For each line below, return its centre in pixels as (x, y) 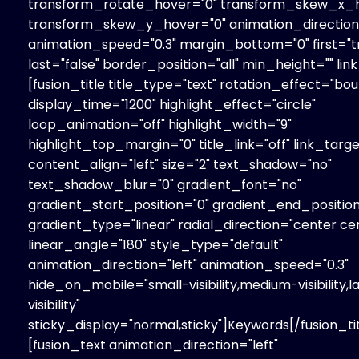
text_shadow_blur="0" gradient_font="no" (165, 184)
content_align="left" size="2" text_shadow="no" (180, 164)
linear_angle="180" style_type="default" (155, 244)
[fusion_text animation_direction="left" (153, 345)
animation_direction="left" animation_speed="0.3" (188, 264)
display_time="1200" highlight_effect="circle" (172, 104)
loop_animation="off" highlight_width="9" (160, 124)
